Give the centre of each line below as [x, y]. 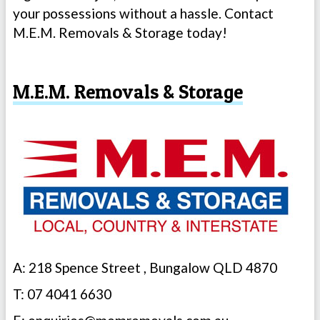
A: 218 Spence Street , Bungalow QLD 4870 [145, 267]
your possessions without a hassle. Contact [143, 13]
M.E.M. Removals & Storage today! [120, 32]
